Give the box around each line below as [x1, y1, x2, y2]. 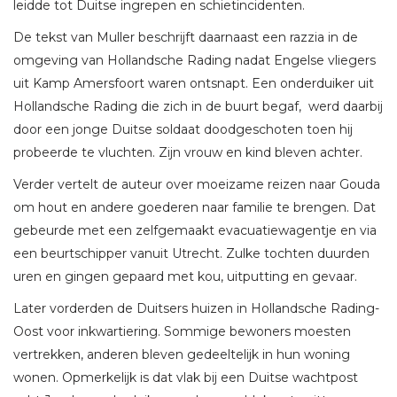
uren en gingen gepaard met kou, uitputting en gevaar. [13, 269, 357, 285]
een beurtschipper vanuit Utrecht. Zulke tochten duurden [13, 245, 370, 262]
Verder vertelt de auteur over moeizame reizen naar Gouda [13, 176, 380, 193]
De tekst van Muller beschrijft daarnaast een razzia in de [13, 29, 358, 46]
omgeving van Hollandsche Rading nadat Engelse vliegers [13, 52, 376, 69]
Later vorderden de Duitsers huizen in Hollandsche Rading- [13, 300, 379, 317]
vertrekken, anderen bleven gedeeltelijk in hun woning [13, 346, 350, 363]
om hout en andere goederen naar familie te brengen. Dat [13, 199, 376, 216]
